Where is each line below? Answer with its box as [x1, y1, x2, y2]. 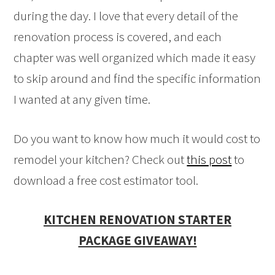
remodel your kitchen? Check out [14, 151, 187, 168]
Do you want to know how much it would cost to [14, 130, 261, 147]
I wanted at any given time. [14, 91, 151, 108]
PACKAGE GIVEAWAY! [78, 232, 197, 249]
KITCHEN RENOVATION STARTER [44, 211, 231, 228]
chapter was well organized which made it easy [14, 49, 256, 66]
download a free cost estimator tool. [14, 172, 199, 189]
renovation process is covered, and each [14, 28, 222, 45]
